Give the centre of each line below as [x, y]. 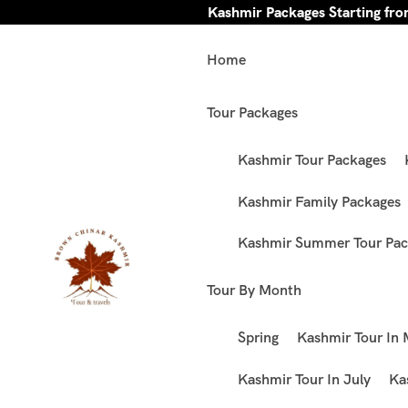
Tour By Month [255, 291]
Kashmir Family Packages [320, 201]
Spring [259, 338]
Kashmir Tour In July [305, 379]
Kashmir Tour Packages [312, 159]
